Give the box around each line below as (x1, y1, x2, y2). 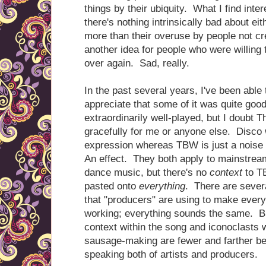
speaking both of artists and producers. (84, 249, 264, 260)
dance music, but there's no (84, 167, 210, 178)
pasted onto (84, 180, 139, 192)
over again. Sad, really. (84, 58, 189, 69)
